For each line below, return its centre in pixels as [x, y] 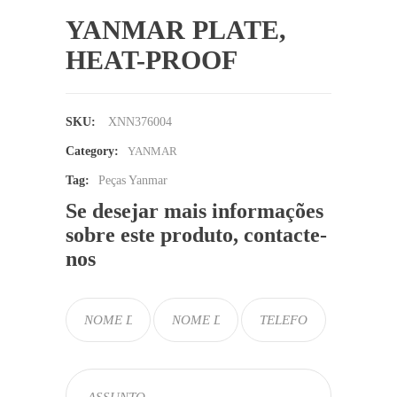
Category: [92, 151]
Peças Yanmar [133, 180]
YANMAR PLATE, [176, 30]
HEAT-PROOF [152, 60]
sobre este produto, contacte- [196, 235]
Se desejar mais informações [195, 211]
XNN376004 [140, 122]
